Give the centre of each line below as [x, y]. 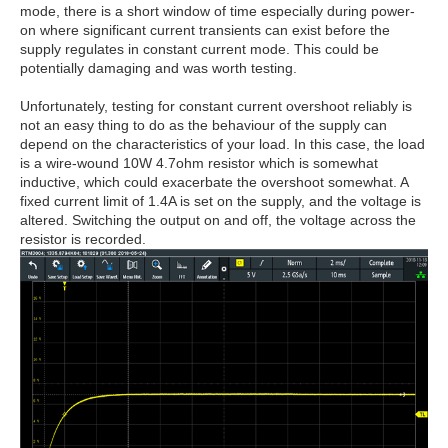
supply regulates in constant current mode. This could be [199, 49]
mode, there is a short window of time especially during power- [217, 11]
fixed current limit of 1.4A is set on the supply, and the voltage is [220, 201]
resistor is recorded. [83, 239]
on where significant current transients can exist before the [205, 30]
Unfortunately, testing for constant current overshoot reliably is [216, 106]
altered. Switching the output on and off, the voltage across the [218, 220]
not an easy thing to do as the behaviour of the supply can [203, 125]
